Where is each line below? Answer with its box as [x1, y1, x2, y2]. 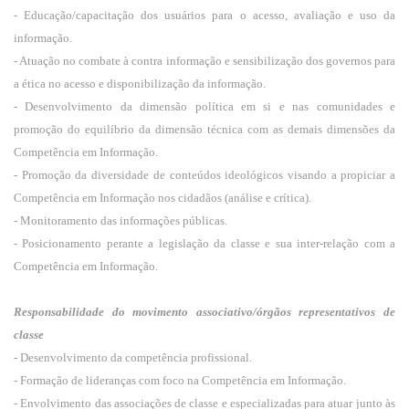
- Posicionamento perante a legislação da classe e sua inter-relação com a [14, 236, 395, 250]
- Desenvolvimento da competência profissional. [14, 351, 252, 364]
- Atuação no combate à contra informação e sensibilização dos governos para [14, 54, 395, 68]
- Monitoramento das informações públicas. [14, 214, 227, 227]
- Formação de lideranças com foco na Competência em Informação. [14, 373, 346, 387]
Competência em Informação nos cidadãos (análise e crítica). [14, 191, 311, 204]
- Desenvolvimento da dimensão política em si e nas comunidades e [14, 100, 395, 113]
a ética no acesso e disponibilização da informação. [14, 77, 266, 90]
